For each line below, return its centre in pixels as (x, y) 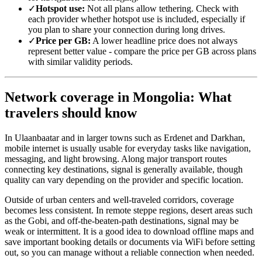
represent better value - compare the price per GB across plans (142, 51)
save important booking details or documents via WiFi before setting (130, 242)
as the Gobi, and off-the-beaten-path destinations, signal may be (122, 221)
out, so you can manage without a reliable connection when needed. (130, 253)
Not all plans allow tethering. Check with (162, 9)
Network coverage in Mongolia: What (118, 97)
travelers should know (71, 113)
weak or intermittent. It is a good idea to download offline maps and (129, 232)
